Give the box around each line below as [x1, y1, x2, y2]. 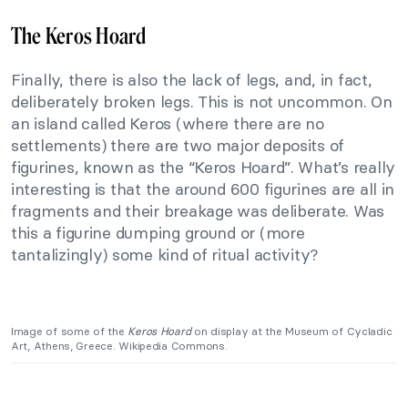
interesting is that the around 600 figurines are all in [11, 178, 395, 200]
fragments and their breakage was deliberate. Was [11, 200, 385, 222]
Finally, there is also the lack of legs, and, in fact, [11, 69, 372, 91]
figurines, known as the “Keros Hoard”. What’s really [11, 157, 395, 178]
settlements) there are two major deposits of [11, 135, 345, 157]
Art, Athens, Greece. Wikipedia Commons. [11, 339, 228, 353]
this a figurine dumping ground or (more [11, 222, 305, 244]
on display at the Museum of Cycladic [190, 324, 393, 339]
